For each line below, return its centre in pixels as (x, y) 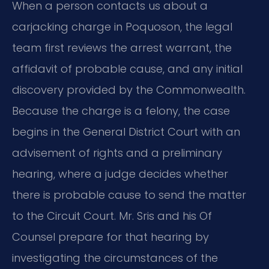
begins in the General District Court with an (126, 132)
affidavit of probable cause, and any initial (127, 69)
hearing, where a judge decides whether (120, 174)
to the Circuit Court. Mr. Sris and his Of (112, 216)
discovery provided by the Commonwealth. (129, 90)
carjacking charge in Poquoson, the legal (122, 27)
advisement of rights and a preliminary (117, 153)
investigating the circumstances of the (115, 258)
